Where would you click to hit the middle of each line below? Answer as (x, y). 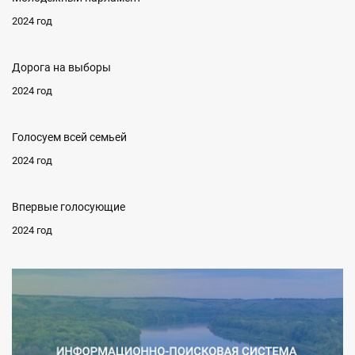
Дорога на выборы (61, 68)
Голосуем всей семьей (69, 137)
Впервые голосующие (69, 207)
